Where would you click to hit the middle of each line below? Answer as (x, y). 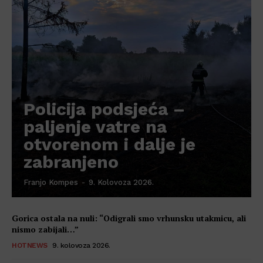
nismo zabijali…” (45, 230)
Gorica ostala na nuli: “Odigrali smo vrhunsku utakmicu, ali (129, 218)
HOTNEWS (30, 246)
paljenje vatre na (95, 127)
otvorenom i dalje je (109, 144)
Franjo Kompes (51, 183)
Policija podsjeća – (104, 109)
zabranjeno (71, 162)
